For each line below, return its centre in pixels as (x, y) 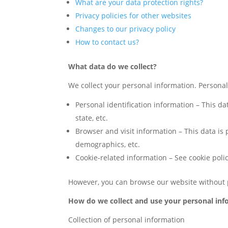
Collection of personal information (127, 220)
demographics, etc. (108, 144)
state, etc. (92, 118)
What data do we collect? (113, 66)
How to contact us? (107, 42)
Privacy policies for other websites (134, 16)
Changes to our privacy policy (126, 29)
